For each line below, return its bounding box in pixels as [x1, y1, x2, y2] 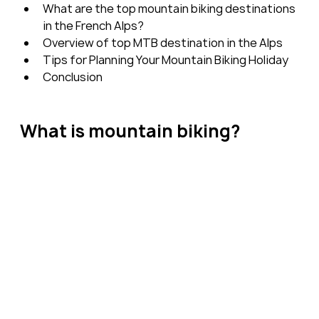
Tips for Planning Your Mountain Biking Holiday [42, 51, 288, 68]
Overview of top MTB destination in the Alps [42, 34, 283, 51]
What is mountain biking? [19, 118, 240, 143]
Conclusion [42, 68, 103, 85]
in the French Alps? [42, 17, 144, 33]
